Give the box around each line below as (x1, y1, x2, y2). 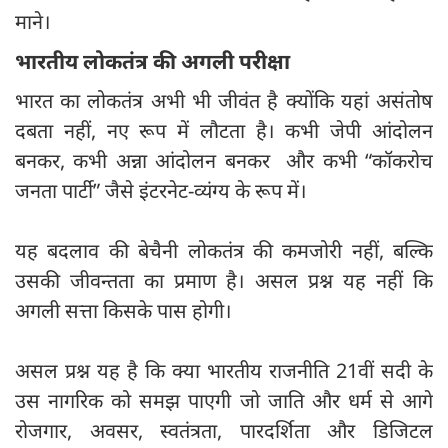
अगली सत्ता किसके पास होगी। (15, 297, 232, 325)
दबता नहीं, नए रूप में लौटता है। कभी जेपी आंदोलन (15, 117, 433, 145)
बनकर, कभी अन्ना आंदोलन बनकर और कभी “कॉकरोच (15, 147, 433, 175)
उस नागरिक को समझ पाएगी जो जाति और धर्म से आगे (15, 387, 433, 415)
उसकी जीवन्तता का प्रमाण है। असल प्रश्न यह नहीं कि (15, 267, 433, 295)
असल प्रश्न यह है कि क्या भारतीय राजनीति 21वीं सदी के (15, 357, 433, 385)
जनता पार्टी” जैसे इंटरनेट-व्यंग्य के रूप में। (15, 177, 307, 205)
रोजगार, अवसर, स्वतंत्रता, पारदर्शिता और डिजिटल (15, 417, 433, 445)
